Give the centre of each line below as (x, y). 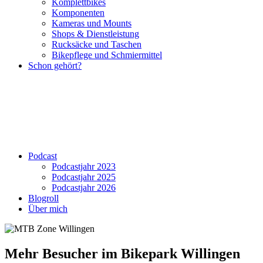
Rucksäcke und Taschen (97, 44)
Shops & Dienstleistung (95, 34)
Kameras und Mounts (92, 23)
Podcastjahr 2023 (84, 166)
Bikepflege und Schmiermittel (107, 55)
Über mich (48, 209)
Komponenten (78, 13)
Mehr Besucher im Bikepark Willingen (122, 253)
